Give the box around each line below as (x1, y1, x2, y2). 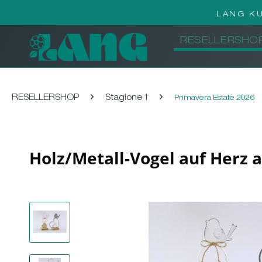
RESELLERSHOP (12, 94, 79, 102)
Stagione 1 (105, 94, 148, 102)
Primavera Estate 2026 (174, 95, 255, 102)
